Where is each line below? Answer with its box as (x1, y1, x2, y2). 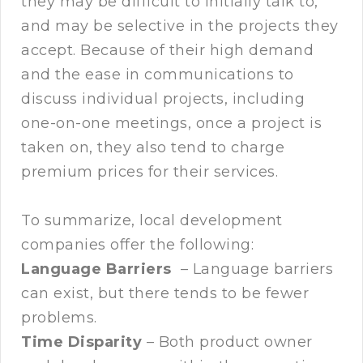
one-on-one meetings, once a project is (21, 114, 322, 133)
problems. (21, 309, 97, 327)
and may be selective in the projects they (21, 17, 339, 36)
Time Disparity (21, 333, 142, 352)
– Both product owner (142, 333, 313, 352)
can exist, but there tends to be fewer (21, 284, 309, 303)
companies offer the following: (21, 236, 254, 254)
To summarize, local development (21, 211, 283, 230)
